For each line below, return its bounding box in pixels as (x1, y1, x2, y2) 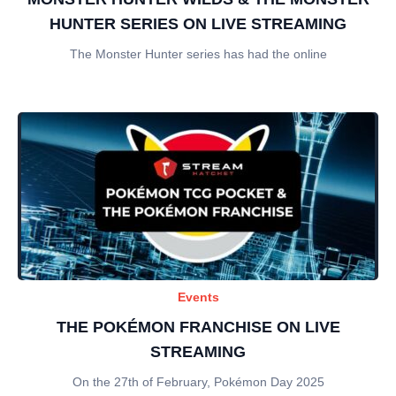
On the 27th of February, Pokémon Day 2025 (72, 375, 324, 389)
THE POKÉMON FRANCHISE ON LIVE (56, 318, 340, 336)
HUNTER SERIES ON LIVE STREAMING (49, 15, 346, 33)
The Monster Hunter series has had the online (69, 47, 327, 61)
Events (177, 290, 219, 304)
